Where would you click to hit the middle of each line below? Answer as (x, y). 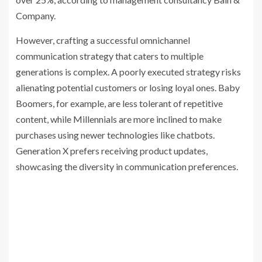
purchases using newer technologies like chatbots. (115, 135)
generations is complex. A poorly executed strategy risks (128, 72)
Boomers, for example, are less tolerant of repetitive (119, 104)
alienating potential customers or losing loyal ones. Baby (128, 88)
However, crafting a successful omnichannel (103, 40)
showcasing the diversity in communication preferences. (127, 167)
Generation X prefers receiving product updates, (112, 151)
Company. (36, 16)
